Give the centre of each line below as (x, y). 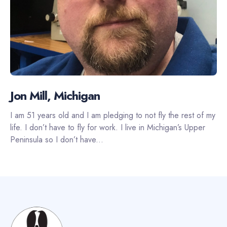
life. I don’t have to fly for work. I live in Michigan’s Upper (108, 127)
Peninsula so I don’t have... (57, 139)
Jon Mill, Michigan (55, 95)
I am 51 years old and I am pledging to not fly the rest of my (113, 115)
